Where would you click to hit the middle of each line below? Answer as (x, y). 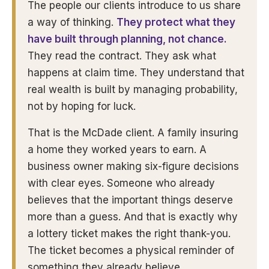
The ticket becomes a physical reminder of (131, 250)
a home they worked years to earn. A (117, 150)
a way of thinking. (72, 22)
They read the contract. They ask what (122, 56)
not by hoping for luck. (82, 106)
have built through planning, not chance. (127, 39)
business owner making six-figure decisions (133, 166)
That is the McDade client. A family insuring (133, 133)
